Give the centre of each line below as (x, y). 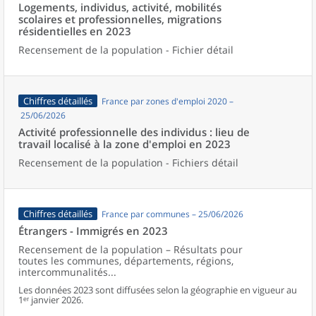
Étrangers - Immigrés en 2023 (93, 231)
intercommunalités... (67, 272)
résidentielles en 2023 (75, 31)
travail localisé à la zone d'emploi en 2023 (124, 144)
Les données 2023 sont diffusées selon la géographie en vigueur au (158, 290)
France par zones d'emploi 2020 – (168, 101)
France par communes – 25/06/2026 (172, 214)
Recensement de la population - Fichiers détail (128, 163)
